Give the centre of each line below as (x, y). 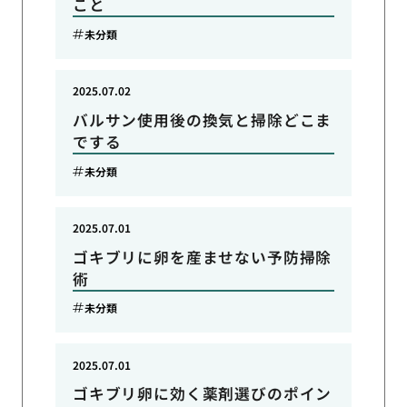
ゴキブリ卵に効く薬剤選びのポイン (202, 394)
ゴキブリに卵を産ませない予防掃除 (202, 257)
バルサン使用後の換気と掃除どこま (202, 120)
